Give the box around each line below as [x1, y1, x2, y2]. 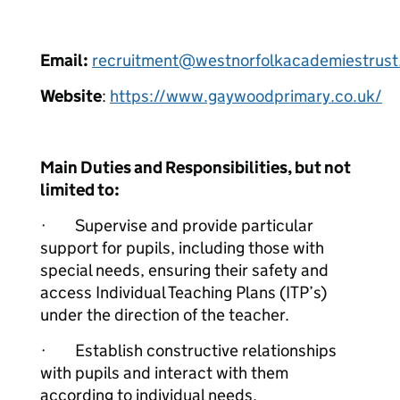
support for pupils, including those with [40, 237, 324, 258]
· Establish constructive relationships [40, 340, 337, 361]
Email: [40, 50, 88, 71]
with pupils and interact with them [40, 362, 288, 383]
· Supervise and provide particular [40, 215, 313, 236]
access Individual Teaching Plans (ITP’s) [40, 282, 327, 303]
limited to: [40, 179, 120, 200]
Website [40, 86, 102, 106]
